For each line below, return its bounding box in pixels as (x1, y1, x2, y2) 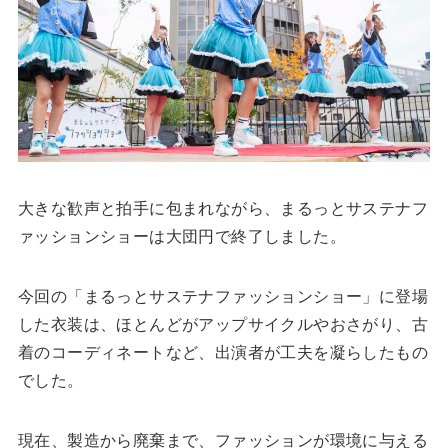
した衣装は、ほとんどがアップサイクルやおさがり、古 (17, 312, 428, 336)
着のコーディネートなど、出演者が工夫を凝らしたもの (17, 340, 428, 364)
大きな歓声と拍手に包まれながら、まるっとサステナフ (17, 196, 428, 220)
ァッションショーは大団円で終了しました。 (17, 224, 346, 248)
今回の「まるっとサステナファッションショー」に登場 (17, 284, 428, 308)
